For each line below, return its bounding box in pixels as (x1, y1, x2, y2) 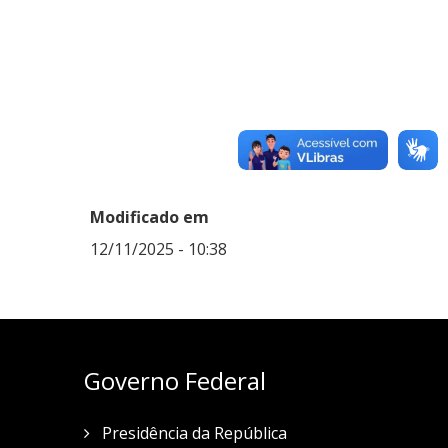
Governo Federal (83, 364, 266, 397)
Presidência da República (97, 422, 287, 444)
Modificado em (90, 206, 209, 228)
